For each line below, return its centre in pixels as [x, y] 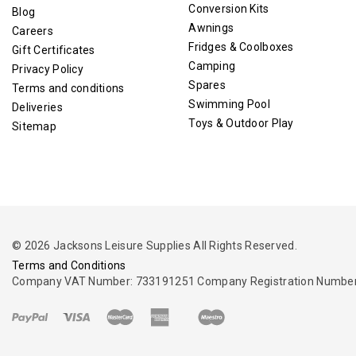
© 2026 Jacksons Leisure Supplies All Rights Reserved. [155, 245]
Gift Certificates [54, 50]
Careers [33, 31]
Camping [212, 66]
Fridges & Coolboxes [241, 46]
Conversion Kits [229, 8]
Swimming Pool [229, 104]
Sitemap [34, 126]
